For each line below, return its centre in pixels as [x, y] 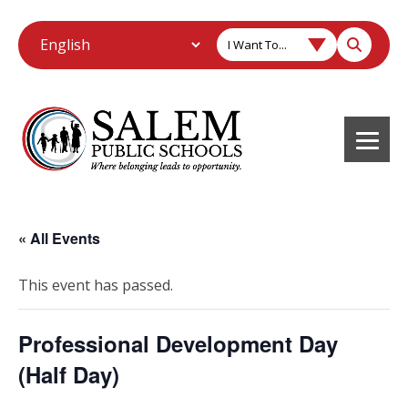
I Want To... [257, 45]
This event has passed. [96, 285]
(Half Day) [69, 374]
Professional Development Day [178, 343]
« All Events [59, 238]
